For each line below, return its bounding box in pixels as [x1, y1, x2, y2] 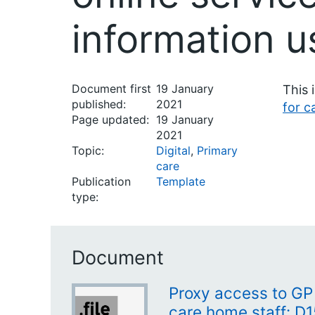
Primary [197, 143, 238, 157]
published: [72, 97, 126, 111]
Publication [72, 174, 131, 188]
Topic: [72, 143, 104, 157]
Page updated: [72, 112, 149, 127]
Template [156, 174, 205, 188]
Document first [72, 82, 151, 96]
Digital [156, 143, 191, 157]
